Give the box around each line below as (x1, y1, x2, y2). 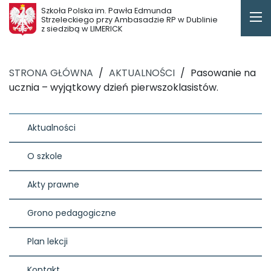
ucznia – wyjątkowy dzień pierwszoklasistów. (9, 80, 218, 95)
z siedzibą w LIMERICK (41, 24, 123, 34)
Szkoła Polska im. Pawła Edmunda (41, 5, 172, 16)
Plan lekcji (27, 235, 68, 248)
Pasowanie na (191, 66, 256, 80)
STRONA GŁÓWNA (9, 66, 93, 80)
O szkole (27, 150, 62, 163)
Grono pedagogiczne (27, 207, 116, 220)
